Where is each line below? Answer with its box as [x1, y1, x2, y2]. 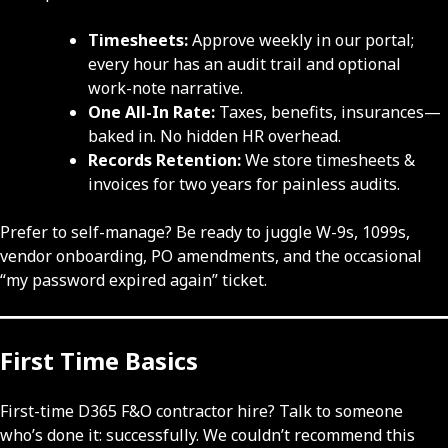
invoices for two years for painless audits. [88, 173, 400, 196]
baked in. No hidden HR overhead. [88, 125, 341, 148]
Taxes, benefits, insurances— [215, 101, 441, 124]
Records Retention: [88, 149, 241, 172]
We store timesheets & [241, 149, 415, 172]
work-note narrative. [88, 77, 243, 100]
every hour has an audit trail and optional [88, 53, 401, 76]
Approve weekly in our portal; [188, 29, 414, 52]
